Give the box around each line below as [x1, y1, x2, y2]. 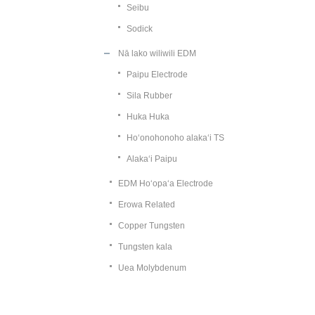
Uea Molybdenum [118, 263, 186, 273]
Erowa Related [118, 200, 175, 210]
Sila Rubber [127, 91, 172, 101]
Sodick [127, 24, 153, 34]
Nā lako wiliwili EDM [118, 49, 196, 58]
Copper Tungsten [118, 221, 185, 231]
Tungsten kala [118, 242, 172, 252]
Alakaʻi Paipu [127, 154, 177, 164]
